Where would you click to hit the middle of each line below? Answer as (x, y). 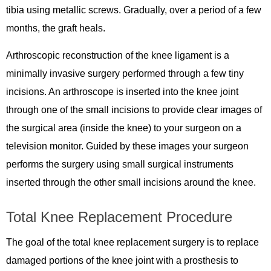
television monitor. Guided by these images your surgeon (127, 146)
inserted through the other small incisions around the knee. (132, 182)
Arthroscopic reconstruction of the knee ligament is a (118, 55)
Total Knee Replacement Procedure (119, 217)
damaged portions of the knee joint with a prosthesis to (122, 260)
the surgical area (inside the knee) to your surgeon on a (124, 128)
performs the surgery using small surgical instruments (120, 164)
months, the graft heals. (57, 28)
